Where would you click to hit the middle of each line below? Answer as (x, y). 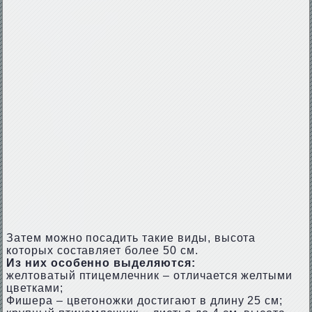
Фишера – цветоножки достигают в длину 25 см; (145, 301)
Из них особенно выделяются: (101, 263)
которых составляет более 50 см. (102, 250)
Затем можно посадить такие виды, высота (131, 238)
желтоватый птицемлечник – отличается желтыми (149, 275)
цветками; (34, 288)
